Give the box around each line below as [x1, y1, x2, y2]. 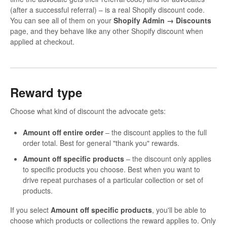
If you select [10, 205, 51, 215]
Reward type [10, 83, 82, 101]
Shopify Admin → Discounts [113, 15, 211, 25]
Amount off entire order [23, 127, 103, 138]
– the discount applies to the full [103, 127, 207, 138]
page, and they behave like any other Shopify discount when [10, 25, 203, 36]
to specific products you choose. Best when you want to [23, 164, 200, 175]
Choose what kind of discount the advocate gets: [10, 106, 166, 117]
